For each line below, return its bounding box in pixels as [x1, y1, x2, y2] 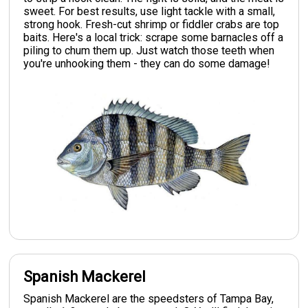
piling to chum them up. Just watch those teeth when [23, 43, 275, 57]
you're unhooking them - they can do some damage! [23, 56, 271, 70]
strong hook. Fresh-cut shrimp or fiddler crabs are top [23, 17, 280, 31]
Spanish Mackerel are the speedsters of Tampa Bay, [23, 291, 274, 305]
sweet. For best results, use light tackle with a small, [23, 4, 276, 18]
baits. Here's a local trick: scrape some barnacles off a [23, 30, 284, 44]
